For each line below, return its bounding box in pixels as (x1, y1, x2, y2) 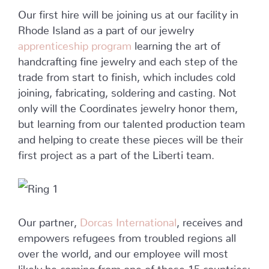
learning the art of (131, 39, 220, 47)
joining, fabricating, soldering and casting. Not (18, 86, 237, 94)
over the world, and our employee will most (18, 247, 228, 255)
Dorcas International (80, 216, 177, 223)
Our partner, (18, 216, 80, 223)
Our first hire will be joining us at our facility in (18, 8, 238, 16)
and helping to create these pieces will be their (18, 133, 243, 141)
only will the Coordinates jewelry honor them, (18, 101, 238, 109)
